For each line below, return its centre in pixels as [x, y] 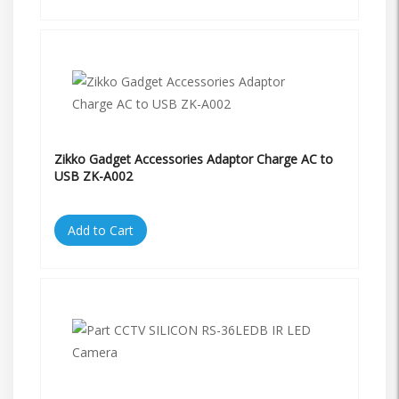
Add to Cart [101, 230]
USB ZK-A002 [94, 175]
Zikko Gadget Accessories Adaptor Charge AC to [194, 159]
